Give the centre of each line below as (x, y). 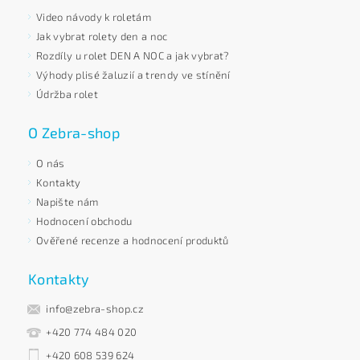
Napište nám (67, 201)
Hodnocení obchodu (84, 221)
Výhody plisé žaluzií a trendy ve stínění (133, 74)
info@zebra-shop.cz (95, 309)
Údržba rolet (67, 94)
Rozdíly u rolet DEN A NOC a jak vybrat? (133, 55)
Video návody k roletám (94, 16)
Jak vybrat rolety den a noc (102, 36)
